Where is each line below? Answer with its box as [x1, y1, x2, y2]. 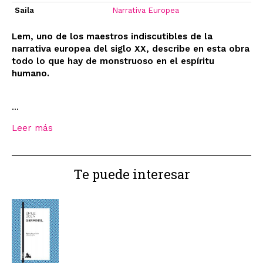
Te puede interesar [73, 166, 190, 183]
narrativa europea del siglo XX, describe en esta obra [12, 43, 249, 55]
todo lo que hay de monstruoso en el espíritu [12, 56, 214, 67]
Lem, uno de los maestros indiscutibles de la [12, 31, 213, 42]
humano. [12, 68, 49, 79]
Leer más [12, 123, 53, 134]
